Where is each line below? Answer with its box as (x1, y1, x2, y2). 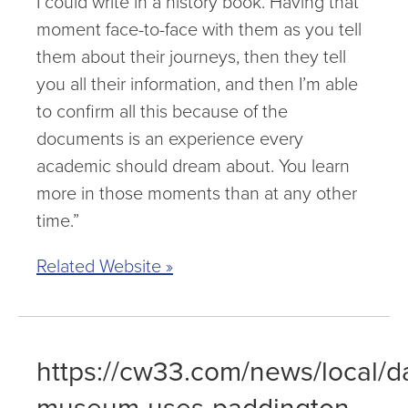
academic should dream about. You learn (36, 152, 350, 179)
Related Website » (36, 252, 173, 280)
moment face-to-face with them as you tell (36, 15, 362, 43)
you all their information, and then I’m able (36, 70, 358, 97)
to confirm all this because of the (36, 97, 288, 125)
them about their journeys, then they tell (36, 43, 346, 70)
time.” (36, 207, 79, 234)
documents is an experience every (36, 125, 303, 152)
